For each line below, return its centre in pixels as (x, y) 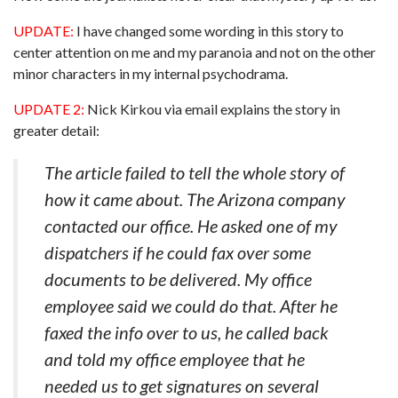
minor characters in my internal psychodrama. (151, 73)
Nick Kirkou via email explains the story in (212, 109)
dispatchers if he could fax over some (178, 252)
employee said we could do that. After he (191, 306)
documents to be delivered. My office (178, 279)
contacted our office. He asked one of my (191, 226)
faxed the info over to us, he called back (187, 332)
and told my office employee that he (175, 359)
